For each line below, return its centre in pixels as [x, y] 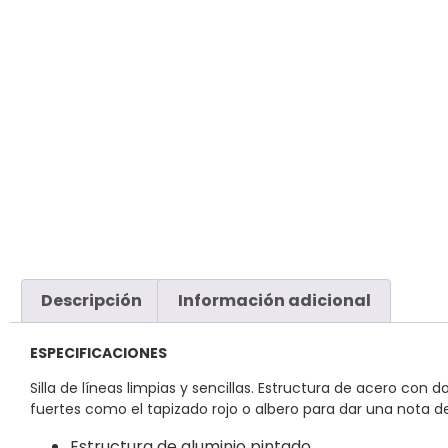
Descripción [92, 301]
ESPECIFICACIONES [98, 352]
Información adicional [274, 301]
